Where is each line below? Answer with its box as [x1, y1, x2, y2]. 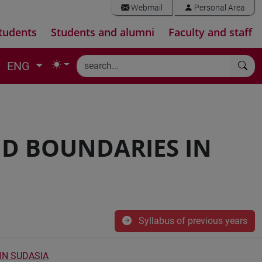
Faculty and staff [168, 25, 252, 39]
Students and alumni [51, 25, 154, 39]
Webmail [129, 3, 163, 13]
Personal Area [192, 3, 245, 13]
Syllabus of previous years [136, 215, 247, 226]
